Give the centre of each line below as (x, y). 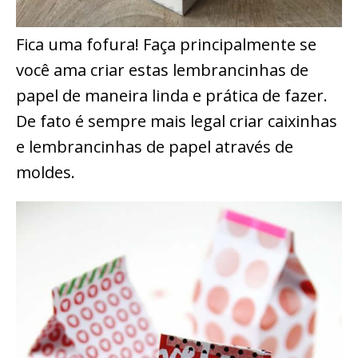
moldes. (46, 173)
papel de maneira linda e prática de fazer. (172, 96)
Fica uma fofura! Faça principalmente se (166, 45)
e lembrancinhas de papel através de (155, 147)
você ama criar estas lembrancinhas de (162, 70)
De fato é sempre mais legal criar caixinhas (177, 121)
